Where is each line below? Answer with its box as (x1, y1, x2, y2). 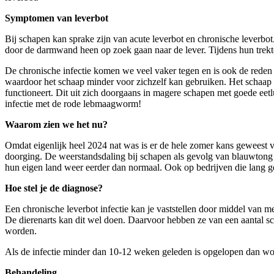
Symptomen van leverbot (5, 12, 108, 23)
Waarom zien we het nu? (5, 119, 108, 130)
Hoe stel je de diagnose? (5, 182, 103, 193)
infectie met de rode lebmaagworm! (5, 98, 141, 109)
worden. (5, 225, 37, 236)
